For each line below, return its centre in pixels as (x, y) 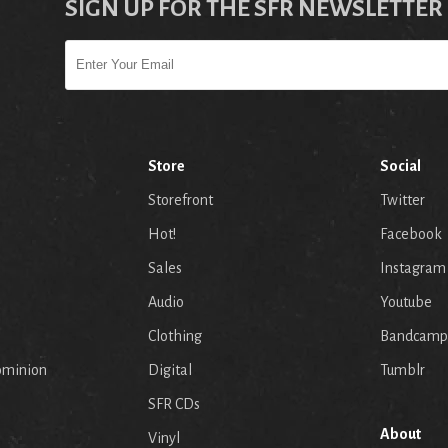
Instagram (413, 267)
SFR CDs (174, 403)
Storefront (180, 199)
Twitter (402, 199)
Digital (170, 369)
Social (400, 165)
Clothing (175, 335)
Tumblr (402, 369)
